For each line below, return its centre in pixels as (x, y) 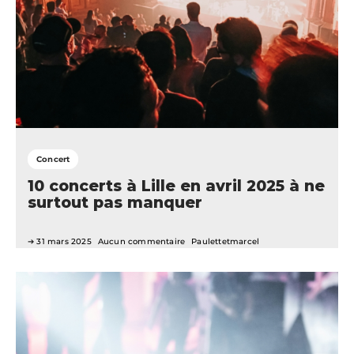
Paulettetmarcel (226, 242)
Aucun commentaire (141, 242)
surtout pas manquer (115, 203)
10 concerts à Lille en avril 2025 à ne (176, 186)
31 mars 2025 (64, 242)
